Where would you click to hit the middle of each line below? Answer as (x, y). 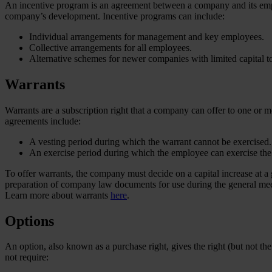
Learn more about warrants (58, 195)
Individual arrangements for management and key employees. (147, 36)
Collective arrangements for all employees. (110, 47)
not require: (27, 257)
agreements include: (43, 121)
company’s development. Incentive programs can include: (115, 16)
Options (29, 221)
